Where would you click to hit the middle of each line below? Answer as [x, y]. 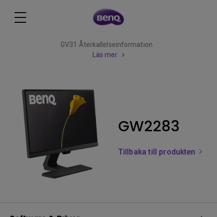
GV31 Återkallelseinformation [107, 45]
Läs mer [105, 55]
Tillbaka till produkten [158, 152]
